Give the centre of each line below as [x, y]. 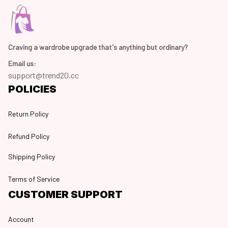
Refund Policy [29, 136]
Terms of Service [34, 179]
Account [21, 219]
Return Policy [28, 113]
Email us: [22, 64]
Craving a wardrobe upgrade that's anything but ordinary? [99, 47]
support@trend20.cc [44, 75]
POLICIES [32, 89]
